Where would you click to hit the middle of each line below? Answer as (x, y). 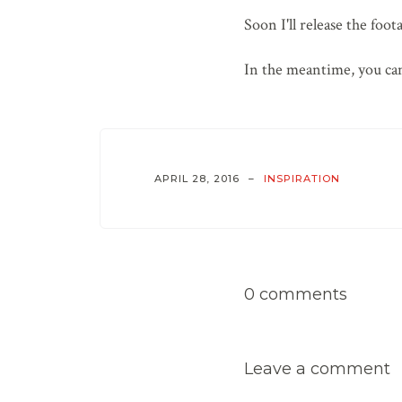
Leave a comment (317, 369)
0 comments (296, 295)
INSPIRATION (302, 178)
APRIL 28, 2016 (197, 178)
